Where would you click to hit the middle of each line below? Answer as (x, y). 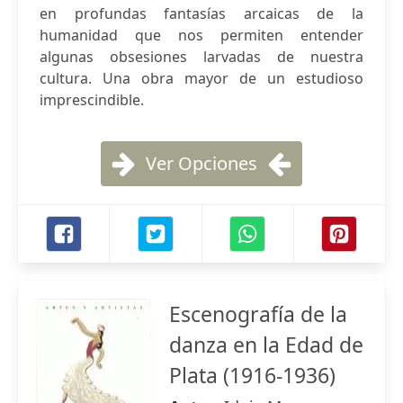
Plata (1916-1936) (252, 375)
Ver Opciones (201, 163)
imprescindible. (92, 100)
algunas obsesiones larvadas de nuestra (201, 57)
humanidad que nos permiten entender (201, 35)
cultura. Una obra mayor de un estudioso (201, 78)
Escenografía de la (258, 314)
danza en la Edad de (266, 345)
